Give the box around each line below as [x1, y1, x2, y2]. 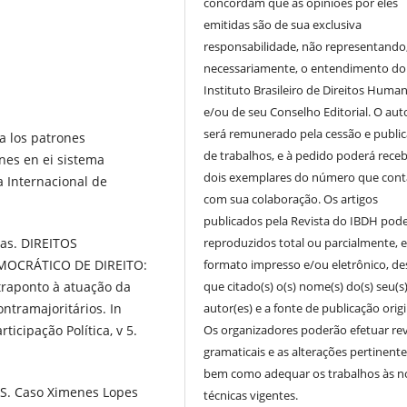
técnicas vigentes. [203, 386, 299, 403]
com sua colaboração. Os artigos [203, 190, 379, 207]
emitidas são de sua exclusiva [203, 15, 362, 33]
